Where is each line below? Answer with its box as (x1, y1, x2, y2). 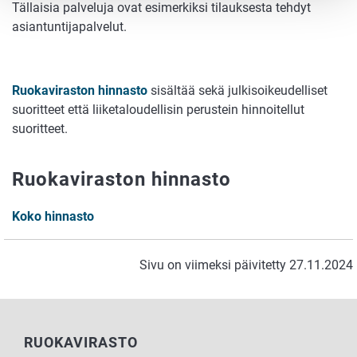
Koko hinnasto (12, 208, 94, 224)
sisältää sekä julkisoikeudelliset (147, 83, 328, 99)
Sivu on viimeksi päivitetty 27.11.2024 (139, 257, 353, 273)
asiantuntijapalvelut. (12, 19, 127, 35)
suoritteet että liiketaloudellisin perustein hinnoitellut (12, 102, 304, 118)
